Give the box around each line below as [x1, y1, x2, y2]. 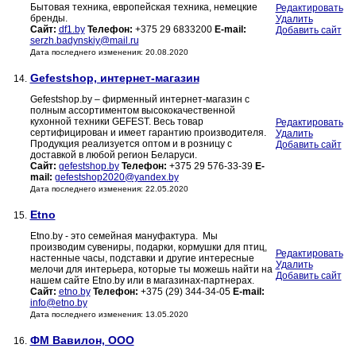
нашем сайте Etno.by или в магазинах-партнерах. [29, 275, 254, 287]
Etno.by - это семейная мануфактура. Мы [29, 230, 218, 242]
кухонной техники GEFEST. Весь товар [29, 116, 203, 128]
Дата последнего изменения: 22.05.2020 [29, 184, 188, 194]
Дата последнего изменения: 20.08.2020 [29, 48, 188, 57]
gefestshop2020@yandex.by [54, 172, 179, 184]
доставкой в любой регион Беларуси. [29, 149, 197, 161]
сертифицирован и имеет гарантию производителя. [29, 127, 266, 139]
